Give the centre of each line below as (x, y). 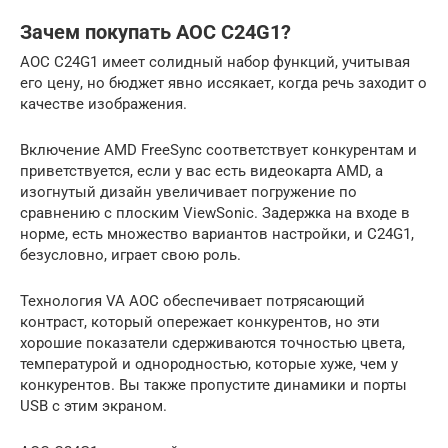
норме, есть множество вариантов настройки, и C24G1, (217, 234)
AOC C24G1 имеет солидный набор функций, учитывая (215, 62)
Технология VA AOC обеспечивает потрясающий (192, 301)
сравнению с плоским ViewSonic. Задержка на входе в (215, 213)
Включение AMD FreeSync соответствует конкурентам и (218, 150)
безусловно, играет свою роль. (130, 255)
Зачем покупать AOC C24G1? (155, 32)
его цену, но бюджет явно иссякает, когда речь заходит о (223, 83)
